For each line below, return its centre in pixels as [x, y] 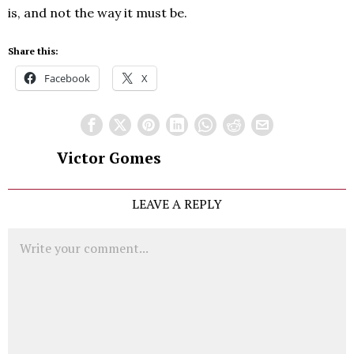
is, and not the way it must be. [98, 13]
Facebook [67, 79]
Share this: [33, 51]
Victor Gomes [109, 158]
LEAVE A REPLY [177, 204]
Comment [33, 237]
